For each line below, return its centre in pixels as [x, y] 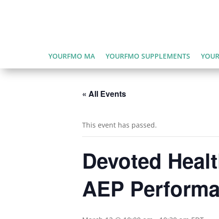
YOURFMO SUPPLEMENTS [148, 56]
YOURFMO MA [71, 56]
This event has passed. [120, 125]
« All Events [104, 93]
